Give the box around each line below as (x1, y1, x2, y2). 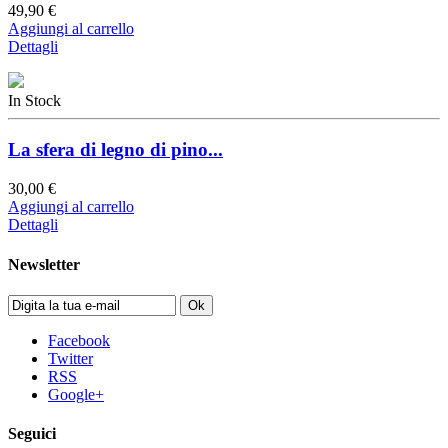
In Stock (8, 92, 61, 110)
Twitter (48, 349, 93, 367)
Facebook (48, 331, 110, 349)
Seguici (8, 425, 56, 443)
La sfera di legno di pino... (8, 139, 223, 161)
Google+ (48, 385, 104, 403)
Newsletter (8, 255, 80, 273)
